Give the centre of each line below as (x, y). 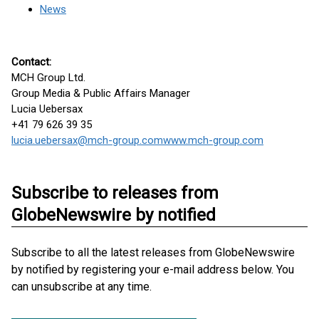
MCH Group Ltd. (48, 78)
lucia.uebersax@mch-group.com (87, 140)
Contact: (31, 62)
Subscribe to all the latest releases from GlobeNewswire (153, 252)
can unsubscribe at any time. (82, 287)
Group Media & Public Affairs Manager (102, 93)
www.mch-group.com (213, 140)
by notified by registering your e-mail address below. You (153, 270)
